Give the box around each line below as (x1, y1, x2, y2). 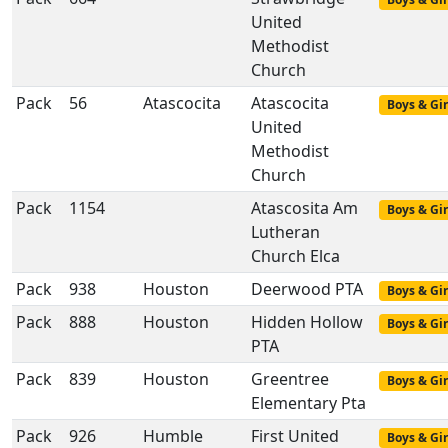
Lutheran (251, 221, 320, 243)
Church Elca (251, 245, 340, 267)
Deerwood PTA (251, 278, 363, 300)
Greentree (251, 368, 329, 390)
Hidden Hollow (251, 311, 363, 333)
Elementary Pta (251, 392, 366, 414)
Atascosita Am (251, 197, 358, 219)
